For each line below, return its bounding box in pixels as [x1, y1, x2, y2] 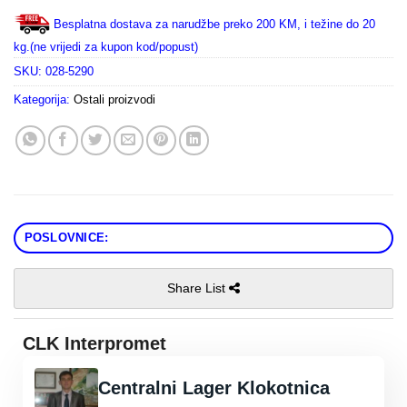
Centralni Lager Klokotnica [98, 378, 330, 399]
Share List [167, 281, 229, 296]
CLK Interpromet [23, 333, 166, 354]
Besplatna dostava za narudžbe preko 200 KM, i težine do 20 [54, 17, 375, 32]
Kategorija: [14, 93, 74, 107]
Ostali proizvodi [74, 93, 155, 107]
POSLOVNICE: [24, 231, 109, 245]
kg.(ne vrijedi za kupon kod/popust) [14, 40, 198, 55]
